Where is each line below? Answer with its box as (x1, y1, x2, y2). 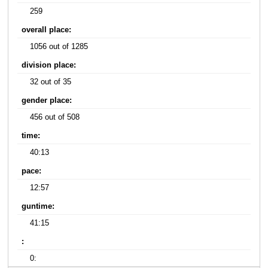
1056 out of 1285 (30, 42, 89, 51)
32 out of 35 (30, 77, 72, 86)
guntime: (22, 202, 55, 211)
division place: (22, 60, 77, 69)
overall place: (22, 25, 72, 34)
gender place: (22, 96, 72, 105)
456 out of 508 (30, 112, 80, 121)
